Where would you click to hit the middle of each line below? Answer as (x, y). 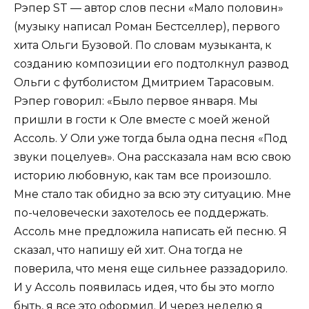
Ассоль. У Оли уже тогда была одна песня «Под (151, 138)
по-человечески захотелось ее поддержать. (141, 212)
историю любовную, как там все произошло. (142, 175)
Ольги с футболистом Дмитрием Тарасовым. (144, 82)
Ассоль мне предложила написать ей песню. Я (150, 231)
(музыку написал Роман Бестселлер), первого (147, 26)
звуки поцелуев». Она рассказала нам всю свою (152, 157)
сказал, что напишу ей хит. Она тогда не (128, 250)
